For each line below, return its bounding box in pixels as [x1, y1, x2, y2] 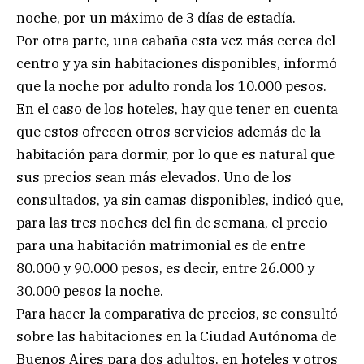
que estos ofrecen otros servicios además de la [16, 122, 321, 141]
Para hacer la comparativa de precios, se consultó [16, 304, 338, 323]
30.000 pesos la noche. [16, 281, 163, 300]
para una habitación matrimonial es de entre [16, 236, 305, 254]
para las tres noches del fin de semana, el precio [16, 213, 327, 232]
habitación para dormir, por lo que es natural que [16, 145, 335, 163]
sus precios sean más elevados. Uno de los [16, 167, 292, 186]
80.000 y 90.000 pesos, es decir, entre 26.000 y [16, 258, 314, 277]
